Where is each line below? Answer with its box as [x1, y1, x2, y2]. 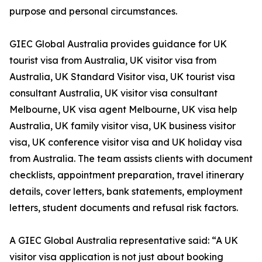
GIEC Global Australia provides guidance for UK [9, 38, 227, 50]
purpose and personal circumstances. [9, 5, 177, 18]
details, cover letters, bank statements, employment [9, 185, 243, 198]
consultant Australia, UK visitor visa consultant [9, 87, 218, 99]
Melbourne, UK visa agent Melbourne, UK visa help [9, 104, 237, 116]
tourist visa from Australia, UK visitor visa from [9, 54, 216, 67]
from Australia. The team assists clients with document [9, 153, 253, 165]
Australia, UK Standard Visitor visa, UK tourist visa [9, 71, 235, 83]
